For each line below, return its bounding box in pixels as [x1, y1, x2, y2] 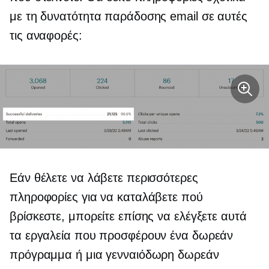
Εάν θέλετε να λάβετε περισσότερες [10, 171, 198, 185]
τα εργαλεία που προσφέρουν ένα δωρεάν [10, 229, 234, 243]
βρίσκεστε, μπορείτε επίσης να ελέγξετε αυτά [10, 210, 247, 223]
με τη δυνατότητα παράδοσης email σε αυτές [10, 10, 247, 23]
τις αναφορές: [10, 29, 82, 42]
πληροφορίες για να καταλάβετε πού [10, 190, 203, 204]
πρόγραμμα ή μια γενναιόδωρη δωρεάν [10, 248, 219, 262]
